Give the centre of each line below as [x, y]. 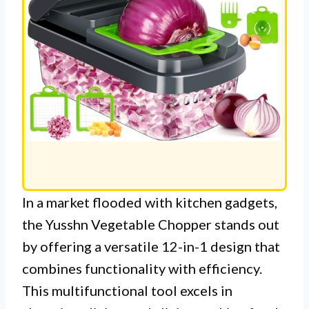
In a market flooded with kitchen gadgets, [150, 202]
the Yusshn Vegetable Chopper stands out [151, 224]
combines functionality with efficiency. [142, 268]
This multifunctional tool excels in [127, 290]
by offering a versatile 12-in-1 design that [151, 246]
